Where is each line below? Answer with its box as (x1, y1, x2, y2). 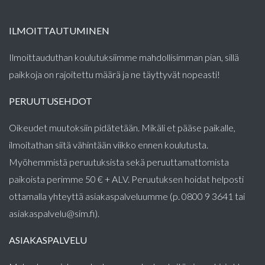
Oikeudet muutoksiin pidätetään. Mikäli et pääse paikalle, (9, 122, 235, 133)
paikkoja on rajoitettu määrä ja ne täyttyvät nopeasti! (9, 69, 220, 80)
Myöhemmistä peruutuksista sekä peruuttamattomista (9, 156, 229, 167)
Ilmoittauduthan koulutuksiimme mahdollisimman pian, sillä (9, 51, 239, 63)
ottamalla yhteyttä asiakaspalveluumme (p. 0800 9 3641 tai (9, 190, 245, 202)
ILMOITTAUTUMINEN (9, 25, 109, 36)
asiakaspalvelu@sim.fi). (9, 208, 99, 219)
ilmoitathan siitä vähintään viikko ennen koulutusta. (9, 139, 208, 150)
